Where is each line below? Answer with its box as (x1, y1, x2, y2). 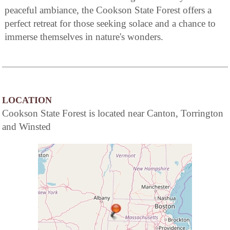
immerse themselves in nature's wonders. (5, 31, 163, 42)
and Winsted (2, 121, 51, 132)
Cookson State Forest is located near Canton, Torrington (2, 107, 223, 119)
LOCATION (2, 94, 52, 105)
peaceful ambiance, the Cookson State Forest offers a (5, 4, 212, 15)
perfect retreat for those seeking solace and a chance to (5, 17, 216, 29)
